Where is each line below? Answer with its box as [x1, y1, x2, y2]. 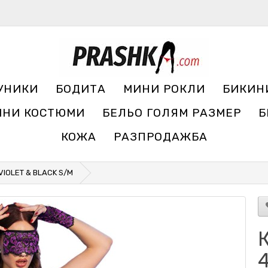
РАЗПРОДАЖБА [114, 130, 208, 144]
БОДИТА [56, 82, 106, 96]
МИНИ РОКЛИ [123, 82, 205, 96]
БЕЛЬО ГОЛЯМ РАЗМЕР [102, 106, 241, 120]
